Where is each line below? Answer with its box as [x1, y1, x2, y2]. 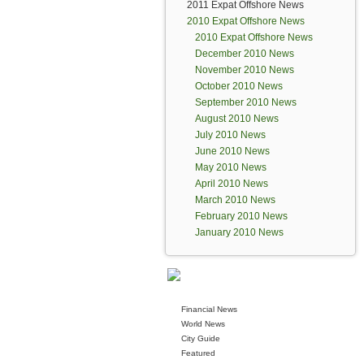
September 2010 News [195, 97, 297, 108]
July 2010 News [195, 129, 266, 141]
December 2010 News [195, 48, 294, 59]
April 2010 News [195, 178, 268, 189]
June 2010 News [195, 145, 270, 157]
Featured [181, 349, 215, 357]
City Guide [181, 334, 220, 343]
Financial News [181, 305, 237, 314]
